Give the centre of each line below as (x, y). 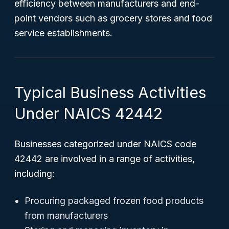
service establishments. (63, 33)
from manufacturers (66, 215)
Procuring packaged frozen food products (114, 201)
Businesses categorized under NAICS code (105, 144)
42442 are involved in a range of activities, (105, 159)
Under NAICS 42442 (88, 113)
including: (35, 174)
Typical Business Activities (110, 93)
